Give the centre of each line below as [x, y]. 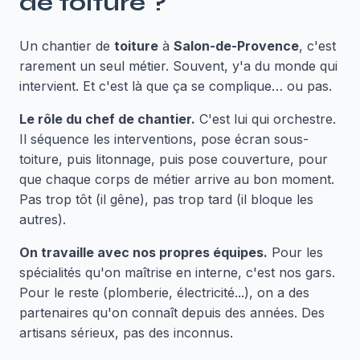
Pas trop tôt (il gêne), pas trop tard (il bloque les [166, 199]
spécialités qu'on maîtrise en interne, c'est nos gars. [177, 272]
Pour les [295, 252]
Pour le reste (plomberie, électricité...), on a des [164, 292]
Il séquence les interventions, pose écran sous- [164, 139]
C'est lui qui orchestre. [266, 119]
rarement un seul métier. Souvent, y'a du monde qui [178, 66]
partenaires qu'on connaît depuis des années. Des [172, 313]
